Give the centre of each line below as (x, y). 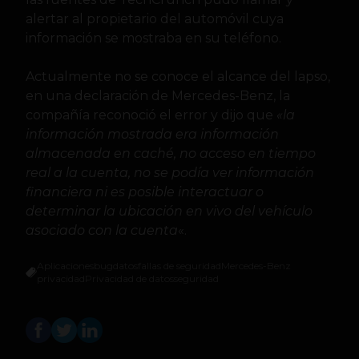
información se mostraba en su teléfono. (153, 38)
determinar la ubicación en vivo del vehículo (169, 211)
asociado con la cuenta (102, 230)
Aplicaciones (65, 265)
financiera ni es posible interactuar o (145, 192)
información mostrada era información (152, 134)
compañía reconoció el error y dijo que (151, 115)
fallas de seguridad (179, 265)
